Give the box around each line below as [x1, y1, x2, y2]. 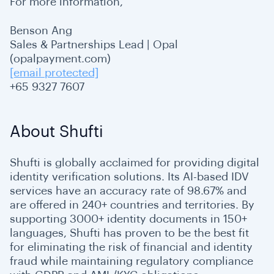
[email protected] [10, 67, 98, 78]
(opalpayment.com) [10, 53, 111, 64]
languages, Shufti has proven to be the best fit [10, 227, 249, 239]
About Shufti [10, 124, 108, 140]
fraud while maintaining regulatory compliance [10, 255, 253, 267]
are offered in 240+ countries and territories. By [10, 199, 254, 210]
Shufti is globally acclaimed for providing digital [10, 157, 259, 168]
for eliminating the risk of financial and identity [10, 241, 253, 253]
